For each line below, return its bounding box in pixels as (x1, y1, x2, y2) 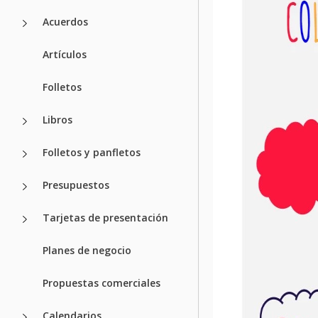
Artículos (43, 47, 87, 61)
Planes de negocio (43, 243, 131, 257)
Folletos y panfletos (43, 145, 141, 159)
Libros (43, 112, 72, 126)
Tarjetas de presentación (43, 210, 168, 224)
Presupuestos (43, 177, 109, 192)
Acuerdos (43, 14, 88, 28)
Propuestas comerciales (43, 275, 160, 290)
